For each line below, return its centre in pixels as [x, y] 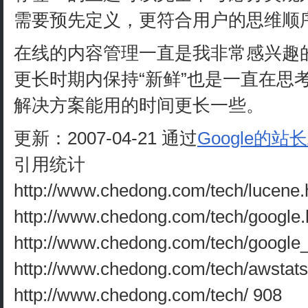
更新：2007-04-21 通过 [106, 139]
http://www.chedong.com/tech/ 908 [148, 295]
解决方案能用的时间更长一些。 [139, 106]
